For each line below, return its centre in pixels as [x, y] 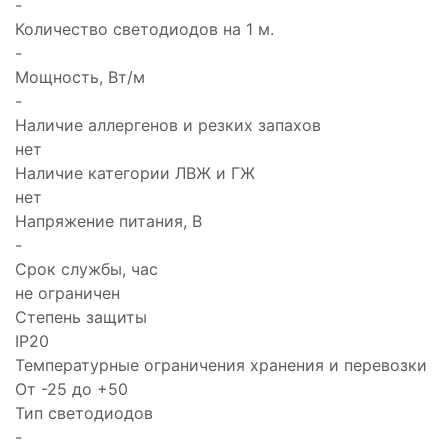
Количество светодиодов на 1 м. [144, 29]
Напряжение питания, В [108, 221]
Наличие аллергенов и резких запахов [168, 125]
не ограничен [67, 293]
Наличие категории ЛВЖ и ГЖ [135, 173]
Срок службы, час [86, 269]
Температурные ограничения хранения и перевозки [221, 365]
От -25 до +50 [71, 389]
